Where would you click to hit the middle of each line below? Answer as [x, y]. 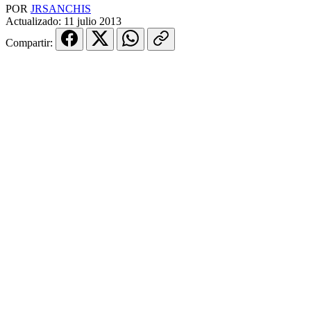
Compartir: [31, 42]
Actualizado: [35, 21]
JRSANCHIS [61, 8]
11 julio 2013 [93, 21]
